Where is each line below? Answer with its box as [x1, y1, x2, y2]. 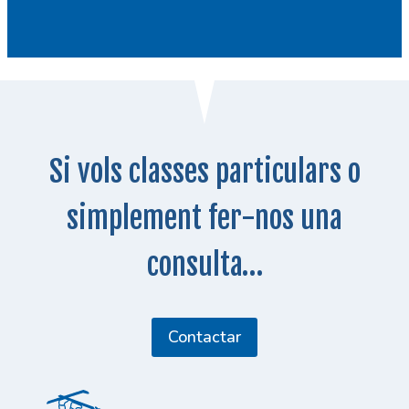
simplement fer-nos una [67, 200, 342, 237]
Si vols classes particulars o [48, 153, 361, 191]
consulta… [146, 246, 263, 284]
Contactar [168, 326, 241, 349]
